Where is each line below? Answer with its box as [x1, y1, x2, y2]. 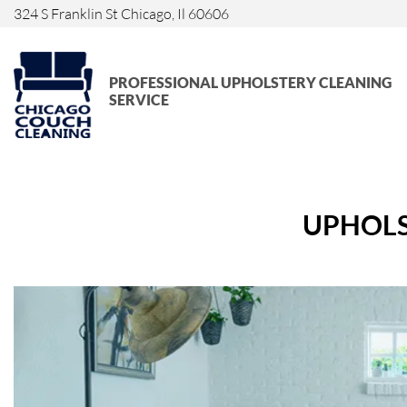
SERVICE [108, 91, 169, 109]
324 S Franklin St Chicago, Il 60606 [14, 5, 229, 23]
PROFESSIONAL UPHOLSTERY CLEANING [108, 74, 392, 92]
